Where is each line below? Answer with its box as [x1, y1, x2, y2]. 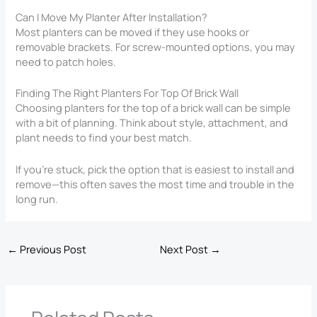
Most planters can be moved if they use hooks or [16, 24, 250, 39]
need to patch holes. [16, 54, 117, 69]
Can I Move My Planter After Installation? [16, 9, 208, 24]
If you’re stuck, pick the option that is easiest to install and [16, 161, 295, 176]
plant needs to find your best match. [16, 130, 192, 145]
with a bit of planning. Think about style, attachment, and [16, 115, 289, 130]
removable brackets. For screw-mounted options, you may [16, 39, 296, 54]
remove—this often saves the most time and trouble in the [16, 176, 295, 191]
